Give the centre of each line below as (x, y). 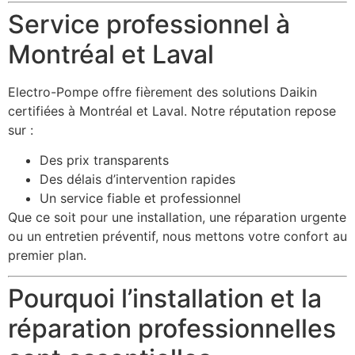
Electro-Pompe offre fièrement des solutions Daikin (162, 92)
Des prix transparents (104, 160)
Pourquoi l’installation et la (165, 299)
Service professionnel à (149, 24)
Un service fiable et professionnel (140, 198)
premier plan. (47, 256)
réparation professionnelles (172, 329)
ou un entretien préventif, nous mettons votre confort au (177, 237)
